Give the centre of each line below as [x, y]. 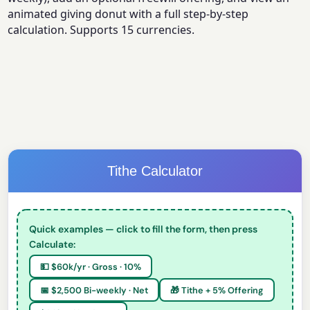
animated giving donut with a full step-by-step [128, 14]
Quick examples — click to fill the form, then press [144, 229]
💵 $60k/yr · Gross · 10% [91, 266]
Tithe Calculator [155, 171]
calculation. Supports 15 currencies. [101, 30]
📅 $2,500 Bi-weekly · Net [94, 290]
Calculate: [53, 245]
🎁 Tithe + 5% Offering [217, 290]
